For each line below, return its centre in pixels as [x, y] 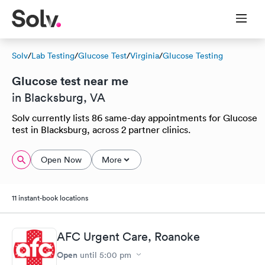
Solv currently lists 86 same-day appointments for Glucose [135, 118]
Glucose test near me [70, 81]
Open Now [61, 160]
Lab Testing [53, 56]
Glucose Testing [193, 56]
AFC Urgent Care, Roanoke [128, 236]
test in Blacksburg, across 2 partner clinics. [101, 130]
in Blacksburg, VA [59, 98]
